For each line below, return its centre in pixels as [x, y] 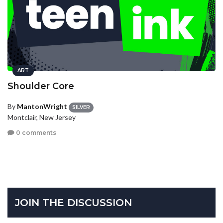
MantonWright [42, 107]
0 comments [35, 133]
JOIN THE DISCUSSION [73, 202]
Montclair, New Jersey [42, 117]
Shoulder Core [41, 86]
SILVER [81, 107]
